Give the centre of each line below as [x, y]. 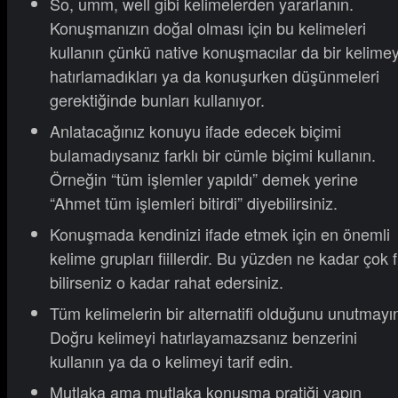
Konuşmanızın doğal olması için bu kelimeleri [208, 28]
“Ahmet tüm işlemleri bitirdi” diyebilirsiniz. [194, 203]
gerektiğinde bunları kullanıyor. [157, 100]
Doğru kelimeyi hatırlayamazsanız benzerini [203, 337]
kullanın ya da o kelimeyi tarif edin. [171, 361]
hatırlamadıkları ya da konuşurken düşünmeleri [215, 76]
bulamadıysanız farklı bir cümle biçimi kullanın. [213, 155]
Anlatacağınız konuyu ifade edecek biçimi [195, 131]
